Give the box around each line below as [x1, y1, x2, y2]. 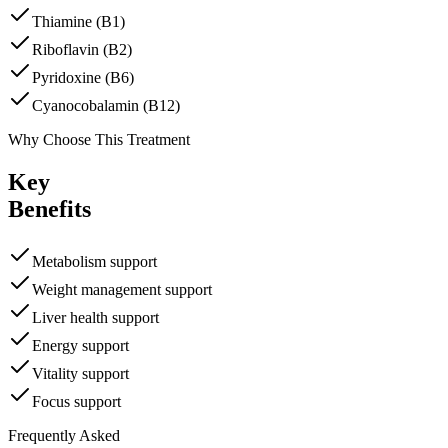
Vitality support [32, 365, 129, 383]
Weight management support [32, 281, 212, 299]
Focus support [32, 393, 121, 411]
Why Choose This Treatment [8, 131, 190, 149]
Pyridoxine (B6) [32, 69, 134, 87]
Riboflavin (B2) [32, 41, 132, 59]
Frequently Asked [8, 427, 120, 445]
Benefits [8, 196, 91, 223]
